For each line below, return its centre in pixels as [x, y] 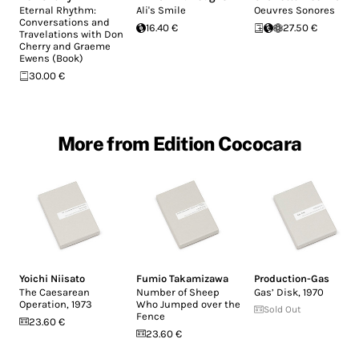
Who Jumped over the [189, 304]
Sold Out [282, 309]
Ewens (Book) [51, 58]
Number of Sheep [178, 292]
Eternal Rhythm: [58, 10]
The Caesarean [54, 292]
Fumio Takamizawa [183, 278]
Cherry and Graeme [65, 46]
